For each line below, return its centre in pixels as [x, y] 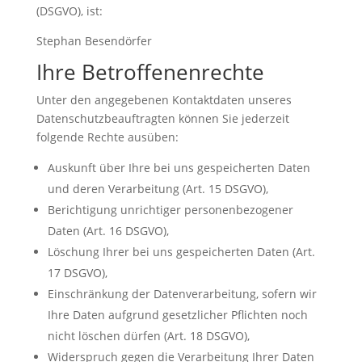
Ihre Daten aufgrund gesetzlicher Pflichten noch [177, 314]
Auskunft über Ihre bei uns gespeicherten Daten [179, 167]
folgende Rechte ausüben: [107, 137]
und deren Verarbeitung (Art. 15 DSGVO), [158, 188]
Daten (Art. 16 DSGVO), [108, 230]
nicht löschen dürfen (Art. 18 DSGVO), [148, 335]
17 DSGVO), [77, 272]
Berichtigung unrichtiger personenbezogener [170, 209]
